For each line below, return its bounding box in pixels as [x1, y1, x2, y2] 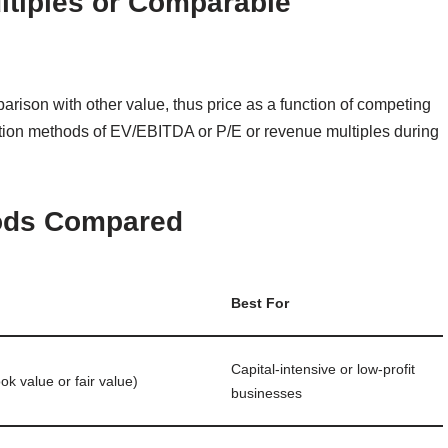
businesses [231, 384, 302, 401]
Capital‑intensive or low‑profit [231, 360, 415, 377]
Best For [231, 294, 289, 311]
